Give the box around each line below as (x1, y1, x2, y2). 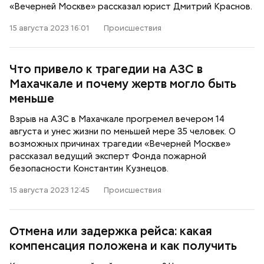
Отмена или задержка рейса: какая (9, 223, 212, 239)
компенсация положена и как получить (9, 238, 237, 253)
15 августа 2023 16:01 (9, 23, 90, 33)
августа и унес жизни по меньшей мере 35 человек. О (9, 126, 236, 137)
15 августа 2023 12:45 (9, 185, 90, 195)
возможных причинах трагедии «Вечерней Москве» (9, 138, 230, 150)
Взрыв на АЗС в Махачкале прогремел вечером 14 (9, 113, 225, 125)
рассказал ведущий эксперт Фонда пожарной (9, 150, 206, 162)
